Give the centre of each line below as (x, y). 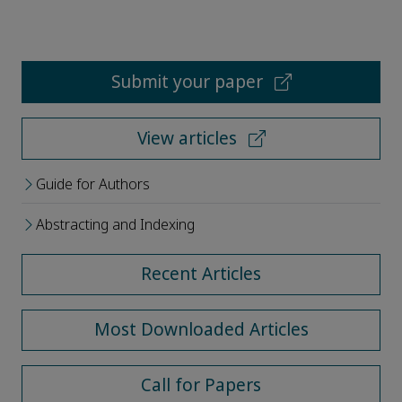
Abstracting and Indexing (115, 225)
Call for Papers (201, 386)
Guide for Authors (93, 185)
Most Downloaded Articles (201, 330)
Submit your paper (189, 83)
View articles (189, 139)
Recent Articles (201, 275)
